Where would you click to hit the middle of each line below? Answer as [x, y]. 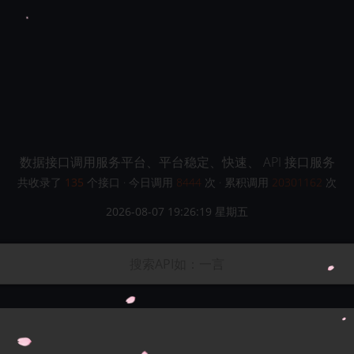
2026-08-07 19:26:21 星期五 [177, 211]
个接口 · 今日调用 [132, 182]
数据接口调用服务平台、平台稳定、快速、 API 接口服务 [177, 162]
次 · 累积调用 [237, 182]
